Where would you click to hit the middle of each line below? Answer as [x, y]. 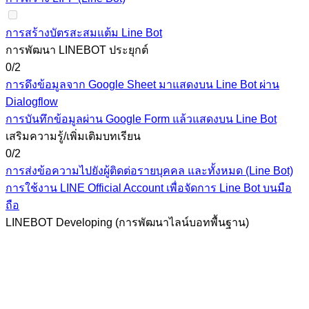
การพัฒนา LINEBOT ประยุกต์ [77, 50]
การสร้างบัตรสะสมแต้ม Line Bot [84, 33]
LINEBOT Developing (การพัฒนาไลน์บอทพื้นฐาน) [127, 222]
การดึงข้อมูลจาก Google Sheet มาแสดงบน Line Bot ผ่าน [142, 84]
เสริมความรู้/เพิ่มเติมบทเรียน [73, 136]
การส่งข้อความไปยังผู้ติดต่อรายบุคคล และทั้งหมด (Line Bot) [149, 171]
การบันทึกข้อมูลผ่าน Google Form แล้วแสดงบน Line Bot [141, 119]
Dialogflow [32, 102]
